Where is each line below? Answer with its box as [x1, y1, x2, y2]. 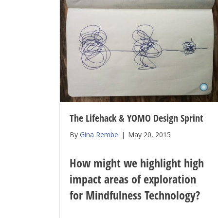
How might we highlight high [70, 155, 204, 171]
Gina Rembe [80, 130, 118, 140]
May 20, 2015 [128, 130, 171, 140]
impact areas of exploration [70, 171, 196, 187]
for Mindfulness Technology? [70, 187, 200, 203]
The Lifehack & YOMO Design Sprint [70, 111, 203, 125]
